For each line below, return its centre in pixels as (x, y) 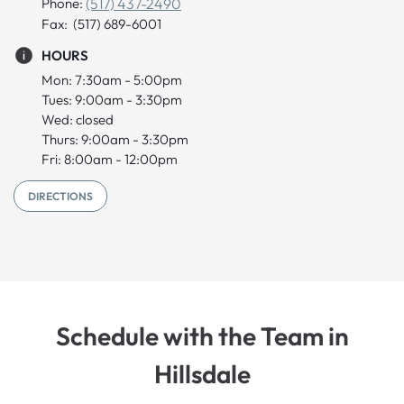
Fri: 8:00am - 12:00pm (110, 160)
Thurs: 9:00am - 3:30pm (115, 140)
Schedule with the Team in (202, 336)
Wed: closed (78, 120)
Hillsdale (202, 374)
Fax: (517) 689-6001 (101, 24)
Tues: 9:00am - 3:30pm (112, 100)
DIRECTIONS (60, 196)
